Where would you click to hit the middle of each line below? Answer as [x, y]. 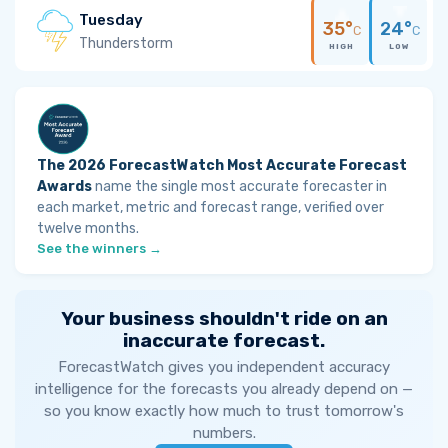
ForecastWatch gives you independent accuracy [224, 367]
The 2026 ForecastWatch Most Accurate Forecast [222, 165]
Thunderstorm [126, 43]
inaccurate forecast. [224, 340]
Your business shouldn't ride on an [224, 318]
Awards [64, 186]
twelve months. [88, 228]
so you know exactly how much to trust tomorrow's [224, 411]
